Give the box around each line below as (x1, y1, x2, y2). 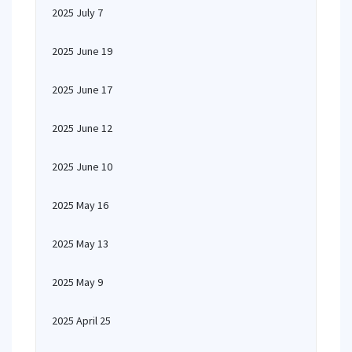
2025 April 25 (52, 313, 111, 328)
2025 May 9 (52, 275, 103, 289)
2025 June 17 (52, 82, 112, 97)
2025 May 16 (52, 198, 108, 212)
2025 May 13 (52, 236, 108, 251)
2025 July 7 (52, 5, 103, 20)
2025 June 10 (52, 159, 112, 174)
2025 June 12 (52, 121, 112, 135)
